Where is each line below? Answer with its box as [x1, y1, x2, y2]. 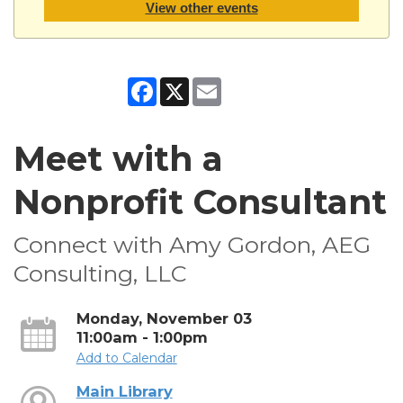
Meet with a [13, 138, 223, 179]
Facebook [157, 76, 219, 93]
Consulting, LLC [13, 259, 187, 287]
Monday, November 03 [76, 309, 252, 327]
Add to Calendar [76, 349, 177, 366]
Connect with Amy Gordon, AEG [13, 230, 371, 258]
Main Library [76, 381, 173, 400]
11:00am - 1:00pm [76, 327, 208, 346]
